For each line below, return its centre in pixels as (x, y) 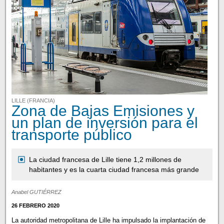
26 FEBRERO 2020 (35, 206)
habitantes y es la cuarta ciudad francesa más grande (114, 170)
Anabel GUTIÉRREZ (36, 192)
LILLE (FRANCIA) (33, 101)
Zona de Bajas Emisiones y (103, 111)
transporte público (71, 135)
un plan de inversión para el (104, 123)
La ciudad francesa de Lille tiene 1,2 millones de (105, 160)
